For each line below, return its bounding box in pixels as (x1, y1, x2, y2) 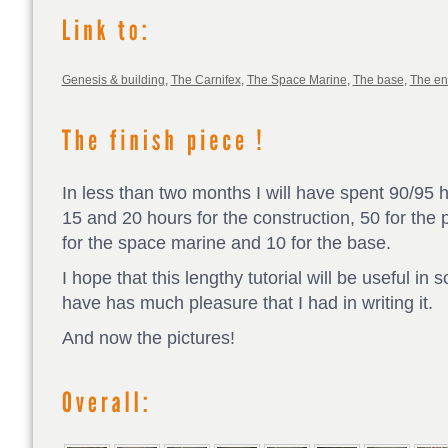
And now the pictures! (61, 328, 235, 349)
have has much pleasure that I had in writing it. (61, 293, 433, 314)
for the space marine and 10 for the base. (61, 233, 391, 254)
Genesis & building (61, 73, 165, 88)
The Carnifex (170, 73, 241, 88)
